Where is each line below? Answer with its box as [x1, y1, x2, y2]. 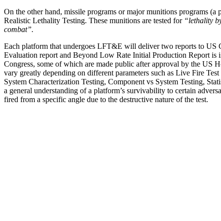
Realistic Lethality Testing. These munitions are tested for [4, 16, 184, 25]
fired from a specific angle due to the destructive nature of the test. [4, 95, 208, 104]
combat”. [4, 25, 34, 34]
